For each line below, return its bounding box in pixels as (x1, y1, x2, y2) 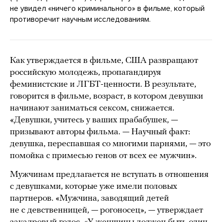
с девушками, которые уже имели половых (10, 181, 177, 191)
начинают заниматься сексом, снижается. (10, 103, 174, 113)
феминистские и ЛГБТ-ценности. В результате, (10, 79, 196, 89)
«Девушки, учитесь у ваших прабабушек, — (10, 115, 178, 125)
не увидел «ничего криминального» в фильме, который (10, 3, 205, 13)
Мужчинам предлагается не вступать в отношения (10, 169, 209, 179)
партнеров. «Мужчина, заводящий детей (10, 193, 169, 203)
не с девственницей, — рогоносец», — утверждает (10, 205, 203, 215)
